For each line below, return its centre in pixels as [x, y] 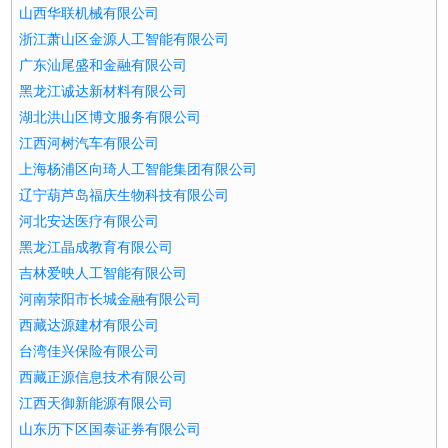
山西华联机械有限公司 [89, 13]
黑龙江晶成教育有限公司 [96, 247]
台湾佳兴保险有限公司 [89, 351]
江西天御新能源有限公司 [96, 403]
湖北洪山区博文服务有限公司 [110, 117]
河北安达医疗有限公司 [89, 221]
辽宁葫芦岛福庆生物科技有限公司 [124, 195]
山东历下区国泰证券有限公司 [110, 429]
